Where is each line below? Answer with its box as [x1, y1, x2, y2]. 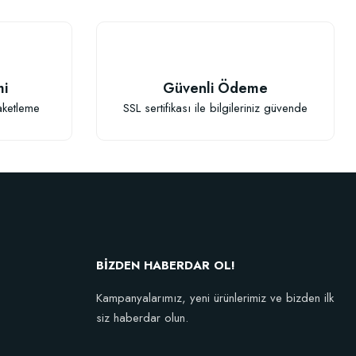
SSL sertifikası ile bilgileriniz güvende [123, 99, 308, 117]
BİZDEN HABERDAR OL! [96, 257, 235, 274]
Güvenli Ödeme [163, 77, 268, 99]
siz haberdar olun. [96, 309, 188, 327]
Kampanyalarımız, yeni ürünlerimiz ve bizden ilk [96, 289, 334, 307]
